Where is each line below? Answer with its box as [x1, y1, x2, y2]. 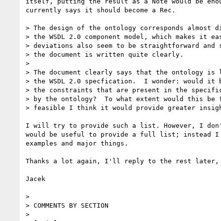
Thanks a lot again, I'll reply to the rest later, [26, 157, 219, 165]
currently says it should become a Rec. [26, 6, 176, 14]
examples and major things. [26, 139, 128, 147]
